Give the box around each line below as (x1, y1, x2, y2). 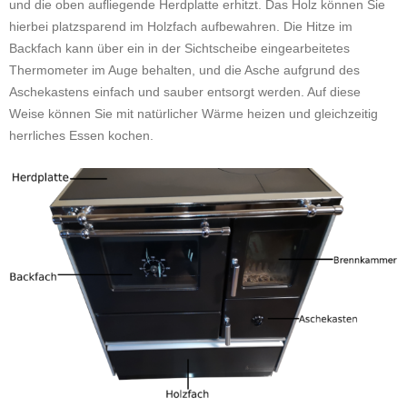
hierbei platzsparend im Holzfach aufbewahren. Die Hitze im (9, 19, 352, 34)
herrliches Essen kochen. (9, 128, 154, 143)
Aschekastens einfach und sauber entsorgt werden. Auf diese (9, 84, 361, 99)
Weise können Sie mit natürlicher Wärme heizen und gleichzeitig (9, 106, 378, 121)
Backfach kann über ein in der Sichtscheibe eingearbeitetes (9, 41, 350, 55)
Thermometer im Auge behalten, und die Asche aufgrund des (9, 63, 360, 77)
